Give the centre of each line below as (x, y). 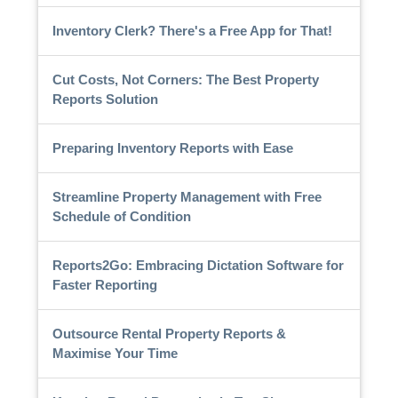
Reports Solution (105, 99)
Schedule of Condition (121, 216)
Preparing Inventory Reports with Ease (172, 147)
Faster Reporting (104, 284)
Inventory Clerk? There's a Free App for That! (192, 30)
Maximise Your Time (115, 353)
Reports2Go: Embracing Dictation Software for (198, 265)
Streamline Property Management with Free (187, 196)
